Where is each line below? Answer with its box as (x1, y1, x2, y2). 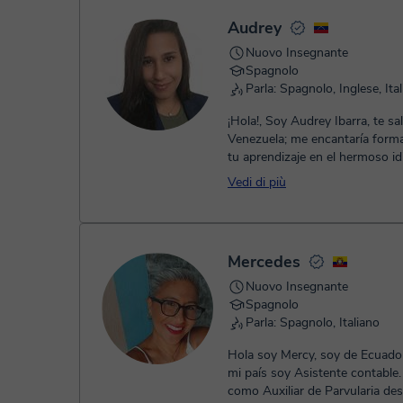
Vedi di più (228, 174, 286, 191)
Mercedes (228, 251, 300, 273)
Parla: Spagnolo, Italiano (246, 314, 380, 331)
